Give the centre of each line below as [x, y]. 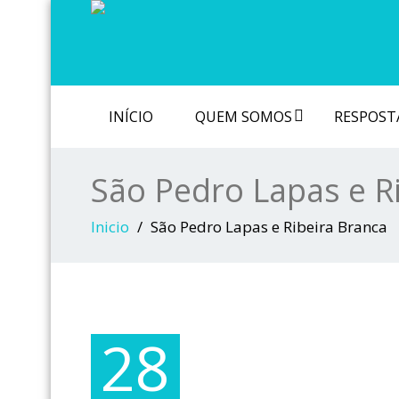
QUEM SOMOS [244, 117]
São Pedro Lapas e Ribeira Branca [269, 227]
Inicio [110, 227]
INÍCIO [131, 117]
